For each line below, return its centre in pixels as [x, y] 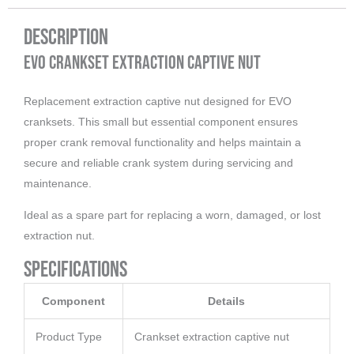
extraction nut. [59, 235]
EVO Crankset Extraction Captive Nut [142, 62]
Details [226, 301]
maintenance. [58, 183]
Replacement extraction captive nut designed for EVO [158, 101]
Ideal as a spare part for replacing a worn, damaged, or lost [172, 215]
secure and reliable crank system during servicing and [158, 162]
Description [66, 37]
